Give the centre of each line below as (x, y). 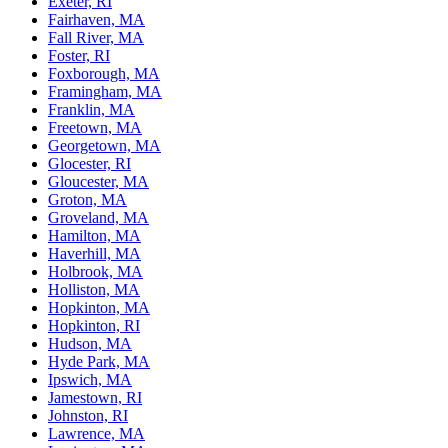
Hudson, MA (90, 343)
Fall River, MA (96, 37)
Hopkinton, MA (99, 307)
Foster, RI (79, 55)
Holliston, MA (94, 289)
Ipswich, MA (90, 379)
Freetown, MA (95, 127)
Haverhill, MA (94, 253)
